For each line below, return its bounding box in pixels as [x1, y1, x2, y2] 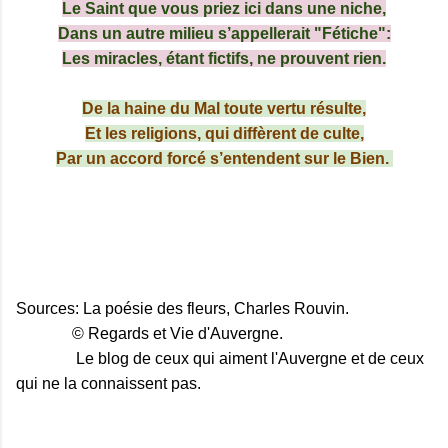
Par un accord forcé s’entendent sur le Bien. [55, 150, 393, 168]
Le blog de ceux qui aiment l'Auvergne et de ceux [16, 350, 424, 368]
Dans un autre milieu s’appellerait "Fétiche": [57, 25, 391, 43]
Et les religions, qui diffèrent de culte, [84, 125, 364, 143]
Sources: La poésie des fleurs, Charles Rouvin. [16, 300, 349, 318]
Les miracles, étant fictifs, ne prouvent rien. [62, 50, 386, 68]
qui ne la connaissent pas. [16, 375, 201, 393]
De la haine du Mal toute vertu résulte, [82, 100, 366, 118]
